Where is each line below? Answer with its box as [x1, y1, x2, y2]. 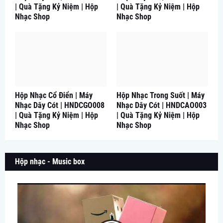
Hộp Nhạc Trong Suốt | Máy [116, 90, 205, 100]
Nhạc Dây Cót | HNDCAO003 [116, 100, 207, 110]
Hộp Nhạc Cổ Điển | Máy [15, 90, 93, 100]
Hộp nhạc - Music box [15, 156, 85, 166]
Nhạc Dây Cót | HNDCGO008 [15, 100, 105, 110]
